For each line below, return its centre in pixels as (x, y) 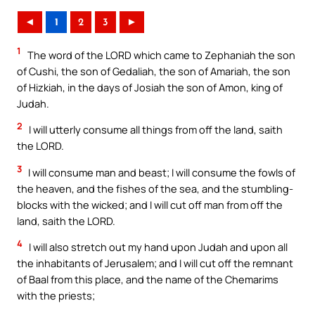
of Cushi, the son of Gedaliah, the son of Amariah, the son (154, 71)
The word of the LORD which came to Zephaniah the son (160, 54)
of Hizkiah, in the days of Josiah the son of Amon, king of (150, 87)
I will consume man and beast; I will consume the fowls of (161, 172)
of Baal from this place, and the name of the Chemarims (148, 279)
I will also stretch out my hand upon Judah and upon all (157, 247)
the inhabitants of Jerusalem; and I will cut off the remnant (155, 263)
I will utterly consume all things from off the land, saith (155, 130)
